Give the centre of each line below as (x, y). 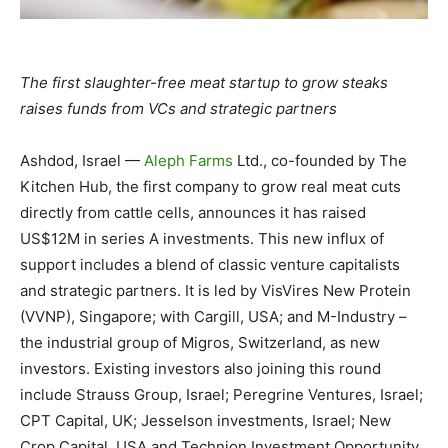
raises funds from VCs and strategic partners (178, 108)
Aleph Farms (188, 160)
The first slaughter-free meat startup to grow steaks (204, 82)
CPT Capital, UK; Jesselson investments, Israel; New (205, 420)
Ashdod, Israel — (82, 160)
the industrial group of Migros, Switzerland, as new (200, 342)
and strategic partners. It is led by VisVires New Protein (215, 290)
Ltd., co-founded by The (320, 160)
